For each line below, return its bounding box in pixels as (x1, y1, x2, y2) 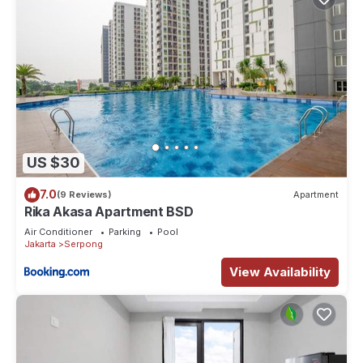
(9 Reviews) (57, 189, 112, 201)
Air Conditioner (24, 225, 92, 237)
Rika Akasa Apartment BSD (24, 203, 194, 220)
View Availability (229, 263, 331, 280)
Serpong (64, 237, 103, 250)
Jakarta (24, 237, 56, 250)
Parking (109, 225, 141, 237)
